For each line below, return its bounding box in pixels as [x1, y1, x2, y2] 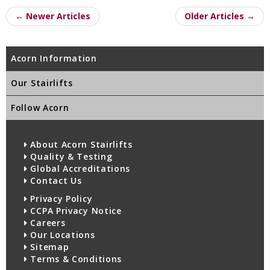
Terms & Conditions [30, 253, 122, 265]
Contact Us [30, 174, 82, 186]
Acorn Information [11, 52, 97, 64]
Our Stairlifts [11, 77, 73, 89]
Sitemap [30, 240, 69, 253]
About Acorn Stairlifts [30, 138, 133, 150]
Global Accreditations [30, 162, 131, 174]
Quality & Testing [30, 150, 113, 162]
